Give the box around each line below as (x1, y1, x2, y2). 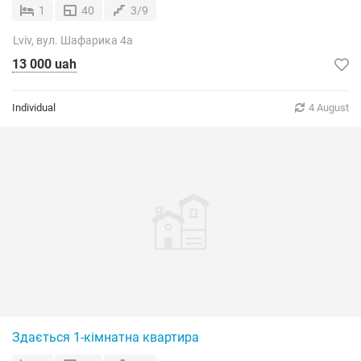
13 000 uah (12, 56, 77, 72)
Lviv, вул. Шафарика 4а (13, 34, 133, 47)
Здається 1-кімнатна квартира (12, 330, 199, 345)
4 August (309, 102, 349, 114)
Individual (12, 102, 56, 114)
